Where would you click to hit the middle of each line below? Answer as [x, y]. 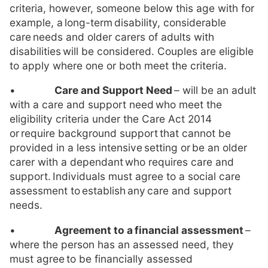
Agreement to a [94, 230]
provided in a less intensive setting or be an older [128, 148]
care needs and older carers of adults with [112, 37]
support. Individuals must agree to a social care [125, 176]
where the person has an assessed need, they [122, 244]
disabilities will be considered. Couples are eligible [132, 51]
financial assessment [189, 230]
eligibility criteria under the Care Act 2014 [111, 119]
